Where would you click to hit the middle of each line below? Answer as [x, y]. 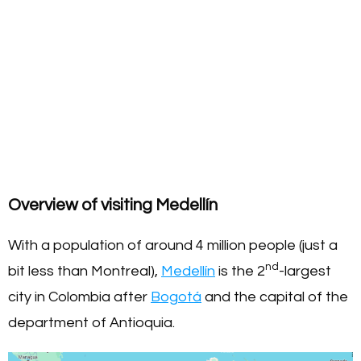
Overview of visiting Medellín [113, 205]
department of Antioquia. [91, 322]
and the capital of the [275, 297]
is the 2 [240, 271]
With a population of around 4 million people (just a [173, 245]
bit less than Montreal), [85, 271]
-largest [305, 271]
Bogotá [176, 297]
